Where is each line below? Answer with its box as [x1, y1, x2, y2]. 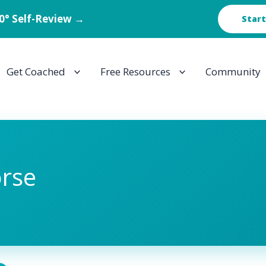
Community [205, 65, 261, 78]
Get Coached [6, 65, 65, 78]
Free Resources [100, 65, 170, 78]
